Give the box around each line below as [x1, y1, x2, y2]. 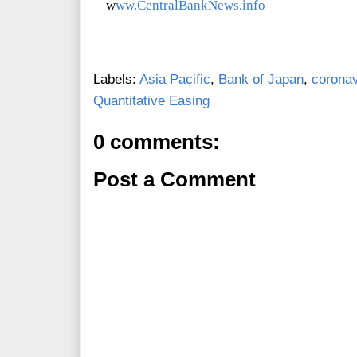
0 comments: [93, 131, 220, 154]
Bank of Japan [218, 72, 304, 88]
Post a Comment [93, 168, 256, 191]
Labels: [93, 72, 139, 88]
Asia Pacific [139, 72, 210, 88]
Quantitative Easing [93, 93, 210, 109]
